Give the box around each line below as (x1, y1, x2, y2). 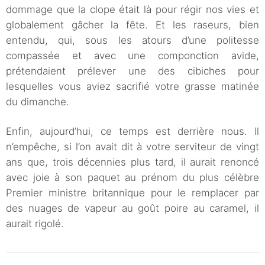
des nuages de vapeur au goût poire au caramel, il (6, 202, 259, 215)
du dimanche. (6, 96, 69, 108)
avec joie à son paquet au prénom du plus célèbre (6, 172, 259, 184)
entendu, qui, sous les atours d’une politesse (6, 34, 259, 47)
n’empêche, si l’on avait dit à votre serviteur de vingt (6, 141, 259, 153)
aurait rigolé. (6, 218, 64, 230)
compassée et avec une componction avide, (6, 50, 259, 62)
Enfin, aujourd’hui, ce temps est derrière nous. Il (6, 125, 259, 138)
